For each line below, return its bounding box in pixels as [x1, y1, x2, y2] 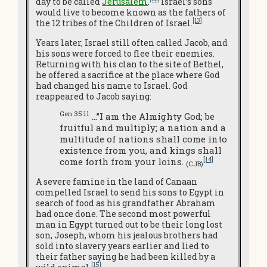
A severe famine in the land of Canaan [36, 175, 197, 187]
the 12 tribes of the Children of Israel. [36, 17, 193, 29]
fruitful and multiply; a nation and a [60, 121, 226, 133]
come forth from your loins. [60, 155, 186, 167]
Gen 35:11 [60, 108, 89, 118]
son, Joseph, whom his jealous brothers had [36, 229, 218, 241]
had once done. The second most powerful [36, 207, 211, 219]
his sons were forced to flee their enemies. [36, 47, 215, 59]
